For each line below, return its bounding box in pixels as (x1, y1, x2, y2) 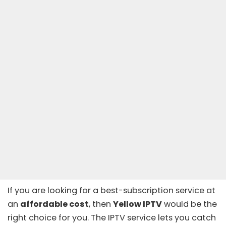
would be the (162, 198, 217, 210)
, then (89, 198, 113, 210)
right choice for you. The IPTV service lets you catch (8, 212, 216, 224)
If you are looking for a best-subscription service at (8, 185, 215, 197)
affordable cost (20, 198, 89, 210)
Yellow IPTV (113, 198, 162, 210)
